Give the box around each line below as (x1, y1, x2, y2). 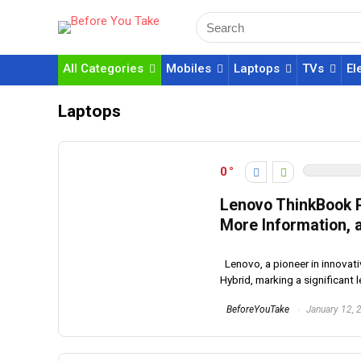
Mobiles (166, 61, 211, 76)
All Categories (63, 61, 143, 76)
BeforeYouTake (224, 304, 289, 316)
